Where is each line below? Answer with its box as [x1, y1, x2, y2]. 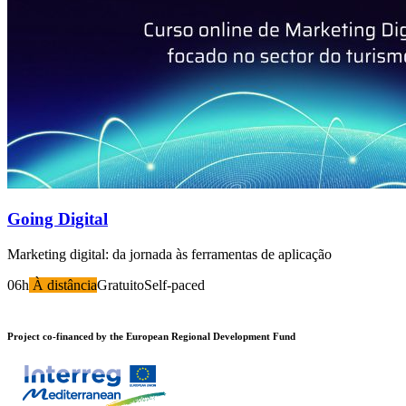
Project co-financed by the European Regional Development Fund [7, 330, 295, 342]
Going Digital [7, 209, 108, 229]
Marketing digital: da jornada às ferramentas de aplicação [7, 246, 332, 262]
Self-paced [144, 276, 205, 293]
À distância [29, 276, 97, 293]
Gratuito [97, 276, 144, 293]
